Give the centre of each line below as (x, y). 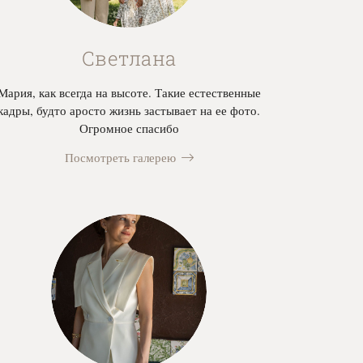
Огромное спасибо (129, 128)
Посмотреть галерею (120, 158)
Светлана (129, 59)
